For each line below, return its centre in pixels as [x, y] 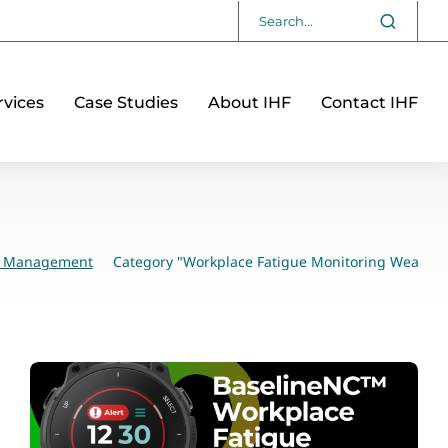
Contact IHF [369, 102]
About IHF [249, 102]
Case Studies [126, 102]
